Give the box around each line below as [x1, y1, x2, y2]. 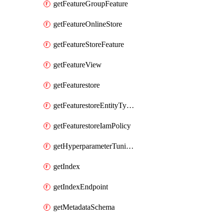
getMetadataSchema [53, 203, 115, 211]
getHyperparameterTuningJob [126, 142, 134, 150]
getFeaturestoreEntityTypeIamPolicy [126, 101, 134, 109]
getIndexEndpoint [53, 183, 108, 191]
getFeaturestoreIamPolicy [53, 122, 131, 130]
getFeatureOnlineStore [53, 20, 122, 28]
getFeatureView [53, 61, 102, 69]
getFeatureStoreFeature [53, 40, 124, 48]
